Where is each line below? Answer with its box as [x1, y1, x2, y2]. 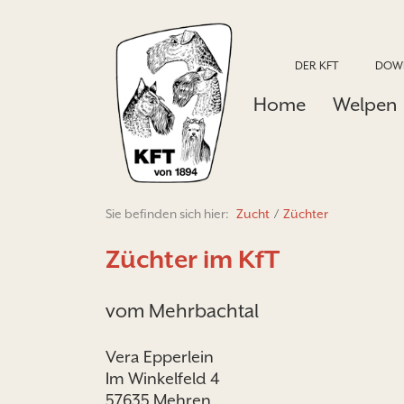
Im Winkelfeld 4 [106, 369, 220, 389]
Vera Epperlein [106, 347, 214, 367]
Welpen [333, 94, 397, 115]
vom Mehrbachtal [106, 299, 259, 322]
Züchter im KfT [106, 244, 280, 274]
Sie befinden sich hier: [106, 207, 232, 222]
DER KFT [295, 59, 339, 72]
